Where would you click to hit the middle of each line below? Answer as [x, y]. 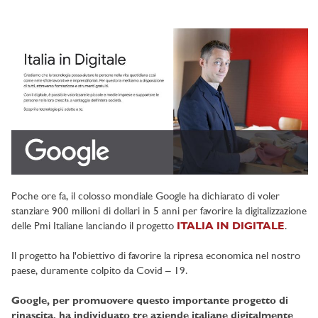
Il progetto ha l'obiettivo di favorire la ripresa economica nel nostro [156, 257]
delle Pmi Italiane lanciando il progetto [94, 227]
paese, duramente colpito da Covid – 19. [101, 272]
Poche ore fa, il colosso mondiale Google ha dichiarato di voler [146, 197]
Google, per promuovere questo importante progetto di [150, 302]
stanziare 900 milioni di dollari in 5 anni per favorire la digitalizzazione [159, 212]
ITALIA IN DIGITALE [231, 227]
